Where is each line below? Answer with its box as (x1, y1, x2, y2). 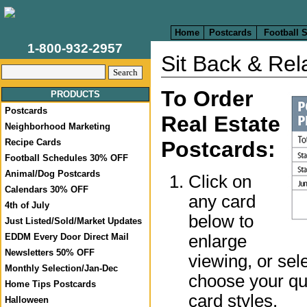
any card (188, 191, 256, 211)
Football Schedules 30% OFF (5, 153, 128, 163)
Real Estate (161, 112, 280, 137)
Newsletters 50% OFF (5, 247, 95, 258)
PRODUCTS (51, 89, 100, 99)
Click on (188, 171, 251, 191)
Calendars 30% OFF (5, 184, 88, 195)
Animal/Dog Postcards (5, 169, 100, 179)
